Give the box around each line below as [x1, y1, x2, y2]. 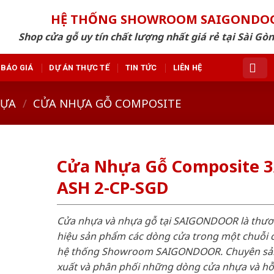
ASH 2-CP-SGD [56, 176, 168, 199]
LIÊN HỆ [172, 62, 202, 72]
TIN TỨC [125, 62, 157, 72]
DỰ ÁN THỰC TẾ [49, 62, 109, 72]
